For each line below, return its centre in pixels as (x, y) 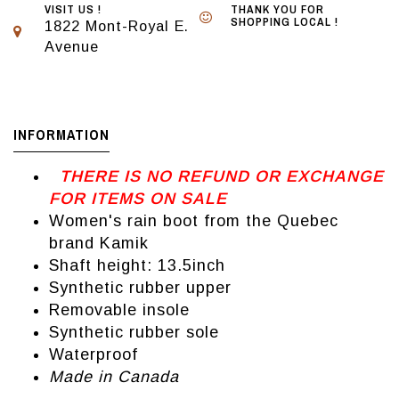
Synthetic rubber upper (140, 288)
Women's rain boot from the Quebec (194, 221)
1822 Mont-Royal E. (117, 26)
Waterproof (94, 355)
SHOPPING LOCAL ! (285, 22)
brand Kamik (99, 244)
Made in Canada (114, 377)
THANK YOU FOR (277, 10)
